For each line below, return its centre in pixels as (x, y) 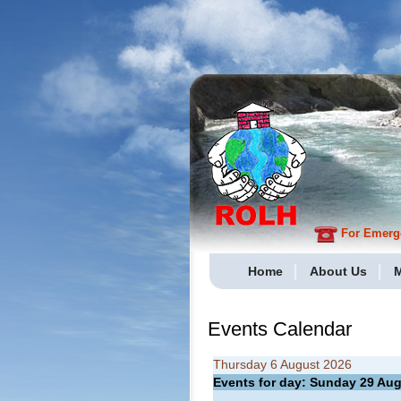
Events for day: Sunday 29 (295, 382)
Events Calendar (280, 329)
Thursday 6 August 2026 (282, 364)
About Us (338, 271)
